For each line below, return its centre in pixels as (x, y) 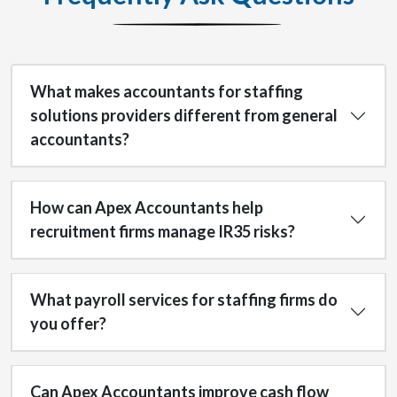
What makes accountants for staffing (167, 91)
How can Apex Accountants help (147, 207)
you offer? (68, 323)
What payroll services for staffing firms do (184, 300)
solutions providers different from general (184, 115)
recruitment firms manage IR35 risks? (163, 231)
